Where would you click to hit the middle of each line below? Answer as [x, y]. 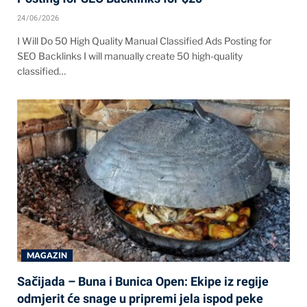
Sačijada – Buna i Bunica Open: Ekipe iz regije [143, 282]
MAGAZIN [47, 256]
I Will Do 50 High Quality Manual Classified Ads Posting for [144, 41]
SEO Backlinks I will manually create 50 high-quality [130, 56]
